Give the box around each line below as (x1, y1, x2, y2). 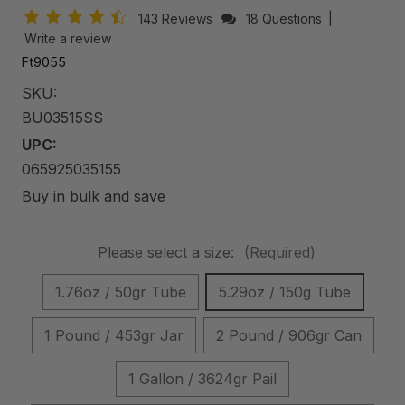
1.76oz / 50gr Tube (54, 282, 186, 301)
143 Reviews (138, 10, 216, 26)
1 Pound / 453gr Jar (43, 325, 184, 344)
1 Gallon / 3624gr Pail (128, 369, 277, 388)
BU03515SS (22, 108, 103, 127)
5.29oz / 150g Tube (218, 282, 351, 301)
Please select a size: (97, 242, 239, 261)
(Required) (243, 242, 316, 261)
